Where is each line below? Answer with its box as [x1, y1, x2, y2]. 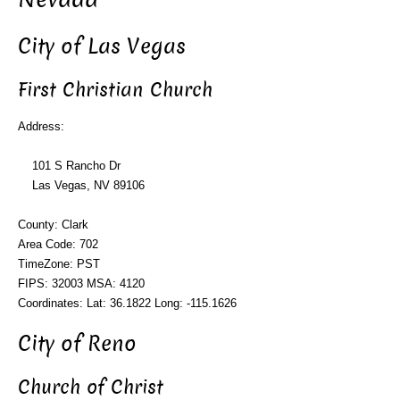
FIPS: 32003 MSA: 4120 [18, 277, 145, 291]
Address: [18, 120, 64, 134]
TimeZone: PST [18, 257, 100, 271]
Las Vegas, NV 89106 [18, 179, 145, 193]
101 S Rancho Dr [18, 159, 121, 173]
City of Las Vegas [18, 32, 186, 61]
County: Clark [18, 218, 88, 232]
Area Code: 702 [18, 237, 98, 252]
